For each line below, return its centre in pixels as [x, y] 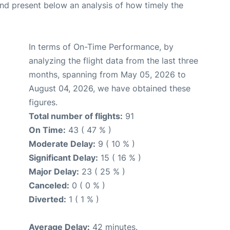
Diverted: [47, 199]
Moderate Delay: [62, 144]
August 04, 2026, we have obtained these [110, 88]
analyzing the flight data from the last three [113, 61]
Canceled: [49, 185]
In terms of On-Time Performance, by [101, 47]
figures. [43, 102]
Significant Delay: [63, 158]
